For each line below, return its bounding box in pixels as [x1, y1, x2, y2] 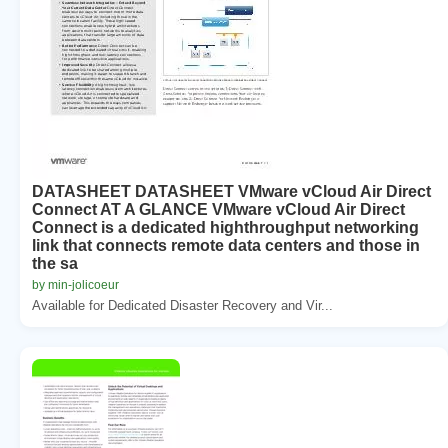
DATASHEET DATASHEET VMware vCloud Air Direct [32, 182, 431, 200]
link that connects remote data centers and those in [32, 236, 420, 254]
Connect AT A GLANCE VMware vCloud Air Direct [32, 200, 405, 218]
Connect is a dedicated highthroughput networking [32, 218, 419, 236]
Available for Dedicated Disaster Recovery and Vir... [32, 297, 333, 313]
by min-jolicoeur [32, 277, 119, 292]
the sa [32, 254, 78, 272]
